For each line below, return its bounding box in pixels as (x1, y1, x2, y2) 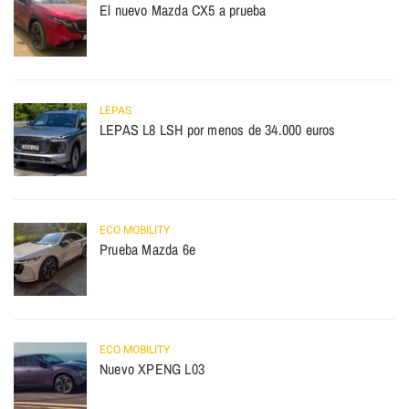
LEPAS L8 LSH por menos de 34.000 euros (100, 120, 336, 141)
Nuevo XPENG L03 (100, 359, 204, 380)
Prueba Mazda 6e (100, 239, 195, 260)
